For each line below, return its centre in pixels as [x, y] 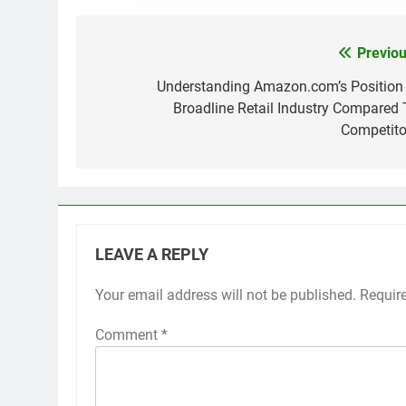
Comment [128, 334]
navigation [144, 90]
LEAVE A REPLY [152, 254]
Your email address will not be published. [226, 295]
